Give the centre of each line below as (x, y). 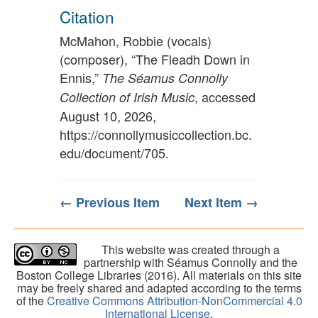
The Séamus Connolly (165, 78)
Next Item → (221, 203)
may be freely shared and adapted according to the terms (159, 288)
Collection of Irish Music (127, 97)
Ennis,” (81, 78)
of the (31, 301)
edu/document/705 (113, 153)
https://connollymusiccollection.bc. (156, 135)
